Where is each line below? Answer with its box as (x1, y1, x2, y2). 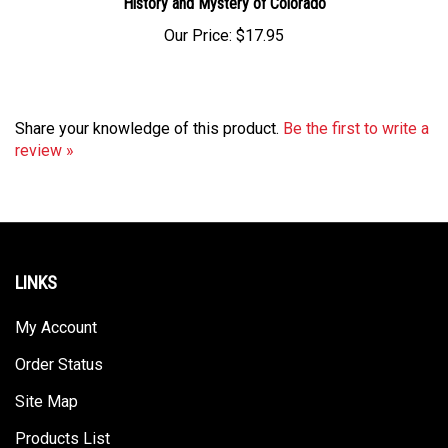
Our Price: (164, 8, 232, 27)
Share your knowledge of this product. (15, 101, 283, 120)
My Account (15, 300, 97, 319)
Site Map (15, 374, 78, 393)
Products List (15, 411, 110, 430)
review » (15, 123, 74, 142)
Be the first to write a (283, 101, 429, 120)
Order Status (15, 337, 103, 356)
